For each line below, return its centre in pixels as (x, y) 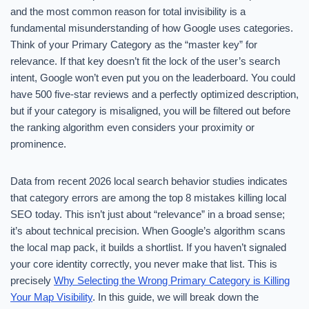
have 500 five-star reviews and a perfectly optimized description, (154, 94)
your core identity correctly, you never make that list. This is (144, 264)
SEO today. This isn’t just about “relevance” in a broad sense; (148, 214)
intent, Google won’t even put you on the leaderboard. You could (153, 78)
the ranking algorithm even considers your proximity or (132, 127)
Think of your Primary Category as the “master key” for (134, 44)
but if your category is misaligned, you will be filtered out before (150, 111)
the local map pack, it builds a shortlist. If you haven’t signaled (148, 247)
